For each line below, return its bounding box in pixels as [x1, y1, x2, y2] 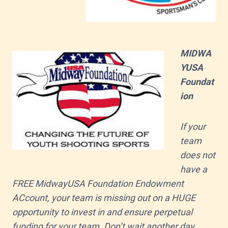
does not [180, 149, 215, 160]
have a [180, 163, 207, 175]
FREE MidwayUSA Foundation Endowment [12, 178, 184, 189]
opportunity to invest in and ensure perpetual [12, 206, 192, 217]
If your [180, 121, 206, 132]
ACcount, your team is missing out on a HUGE [12, 192, 195, 203]
